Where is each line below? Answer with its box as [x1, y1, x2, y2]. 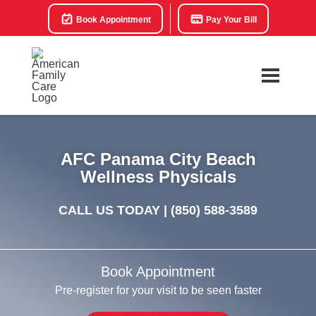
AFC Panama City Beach [60, 150, 256, 169]
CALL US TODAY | [59, 203, 171, 217]
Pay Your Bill [203, 15, 257, 25]
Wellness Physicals [80, 167, 236, 186]
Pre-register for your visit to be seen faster [54, 284, 262, 296]
